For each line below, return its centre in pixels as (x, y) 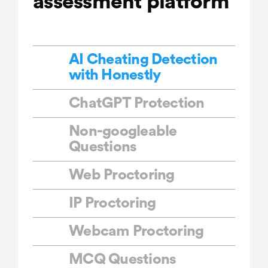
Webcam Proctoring (136, 232)
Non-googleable (123, 132)
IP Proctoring (112, 203)
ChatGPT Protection (137, 103)
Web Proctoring (122, 175)
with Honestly (115, 75)
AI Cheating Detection (143, 60)
